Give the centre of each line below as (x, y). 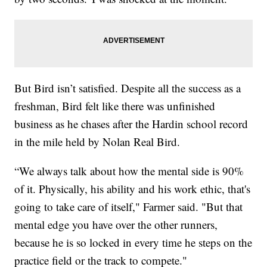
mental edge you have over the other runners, (116, 224)
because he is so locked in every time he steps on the (133, 242)
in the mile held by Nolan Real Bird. (97, 141)
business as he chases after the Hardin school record (131, 123)
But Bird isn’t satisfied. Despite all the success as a (128, 88)
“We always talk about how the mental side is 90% (129, 170)
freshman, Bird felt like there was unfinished (115, 105)
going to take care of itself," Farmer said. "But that (129, 206)
